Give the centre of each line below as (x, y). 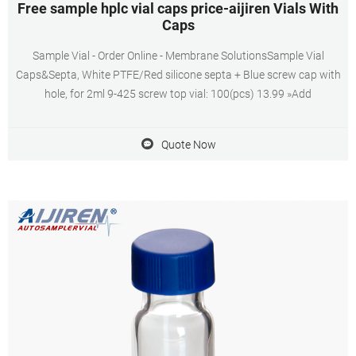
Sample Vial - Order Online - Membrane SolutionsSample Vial (178, 56)
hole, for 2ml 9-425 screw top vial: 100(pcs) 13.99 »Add (178, 94)
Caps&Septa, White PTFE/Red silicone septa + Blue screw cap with (178, 75)
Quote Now (188, 144)
